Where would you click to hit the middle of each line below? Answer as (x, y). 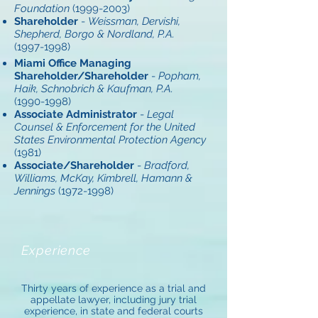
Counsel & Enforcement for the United (105, 127)
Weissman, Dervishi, (134, 21)
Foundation (42, 9)
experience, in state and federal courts (114, 311)
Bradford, (167, 165)
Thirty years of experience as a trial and (114, 288)
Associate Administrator (76, 114)
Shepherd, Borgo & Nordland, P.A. (94, 34)
